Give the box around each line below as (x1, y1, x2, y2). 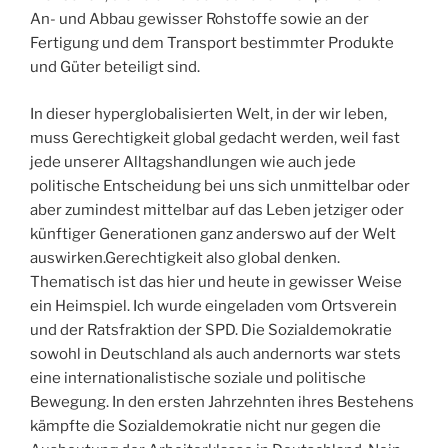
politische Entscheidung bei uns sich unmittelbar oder (30, 176, 410, 195)
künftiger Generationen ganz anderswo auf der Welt (30, 224, 396, 243)
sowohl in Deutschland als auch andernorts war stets (30, 344, 401, 363)
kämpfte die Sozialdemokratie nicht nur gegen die (30, 416, 381, 435)
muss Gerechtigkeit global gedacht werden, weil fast (30, 128, 400, 147)
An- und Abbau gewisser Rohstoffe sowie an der (30, 10, 369, 29)
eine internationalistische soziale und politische (30, 368, 366, 387)
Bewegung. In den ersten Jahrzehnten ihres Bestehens (30, 392, 414, 411)
